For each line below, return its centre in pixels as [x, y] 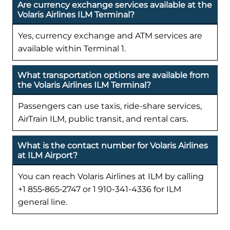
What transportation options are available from [113, 75]
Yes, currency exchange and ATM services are [110, 36]
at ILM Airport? [47, 156]
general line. [43, 202]
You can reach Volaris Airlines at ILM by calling [111, 177]
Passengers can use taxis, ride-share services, [110, 106]
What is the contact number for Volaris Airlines [113, 146]
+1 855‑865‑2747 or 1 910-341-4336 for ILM [100, 189]
